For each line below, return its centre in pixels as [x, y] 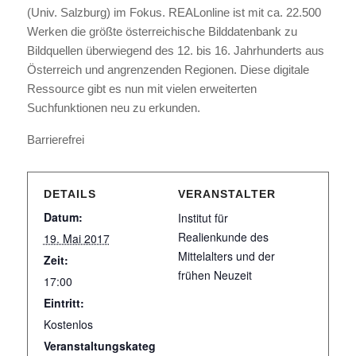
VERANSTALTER [227, 194]
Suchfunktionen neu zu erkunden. [113, 108]
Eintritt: [64, 303]
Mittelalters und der [226, 256]
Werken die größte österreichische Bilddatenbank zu [162, 31]
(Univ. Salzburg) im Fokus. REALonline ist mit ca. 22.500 [174, 12]
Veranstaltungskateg [99, 346]
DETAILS [70, 194]
